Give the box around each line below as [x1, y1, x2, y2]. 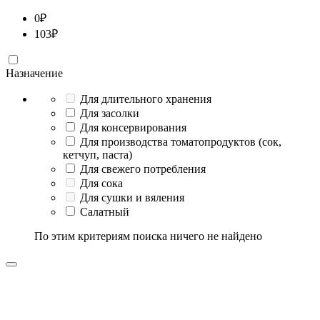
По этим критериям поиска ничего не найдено [34, 229, 262, 242]
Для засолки [80, 106, 139, 119]
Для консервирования [80, 121, 186, 134]
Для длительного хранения [80, 92, 211, 105]
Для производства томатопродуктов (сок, [80, 135, 281, 148]
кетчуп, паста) [63, 148, 132, 161]
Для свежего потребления [80, 162, 206, 175]
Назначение [6, 66, 63, 79]
